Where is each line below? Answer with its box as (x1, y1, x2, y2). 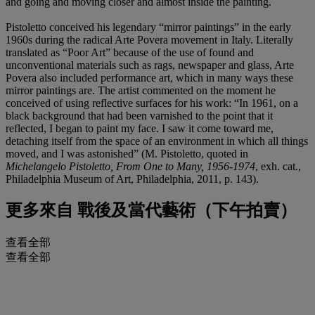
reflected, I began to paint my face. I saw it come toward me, (6, 122, 274, 134)
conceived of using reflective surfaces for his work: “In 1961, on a (6, 96, 298, 109)
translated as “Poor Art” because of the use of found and (6, 46, 254, 58)
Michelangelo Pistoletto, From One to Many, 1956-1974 (6, 160, 255, 172)
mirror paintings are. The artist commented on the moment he (6, 84, 276, 96)
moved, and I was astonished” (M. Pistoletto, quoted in (6, 147, 248, 160)
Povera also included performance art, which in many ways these (6, 71, 293, 84)
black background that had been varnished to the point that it (6, 109, 273, 122)
